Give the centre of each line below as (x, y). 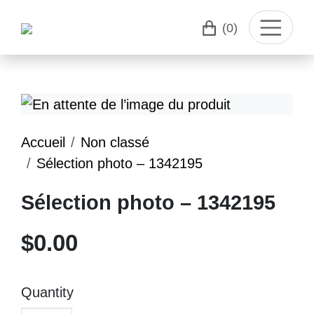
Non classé (115, 142)
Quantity (47, 292)
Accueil (43, 142)
